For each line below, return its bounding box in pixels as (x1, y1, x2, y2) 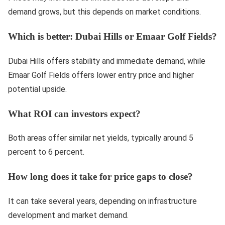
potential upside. (8, 84, 67, 94)
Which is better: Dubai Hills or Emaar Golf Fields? (8, 31, 217, 42)
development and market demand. (8, 210, 129, 220)
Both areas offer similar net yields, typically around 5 (8, 133, 193, 143)
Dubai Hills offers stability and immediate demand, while (8, 56, 205, 66)
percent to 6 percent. (8, 147, 84, 157)
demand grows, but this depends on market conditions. (8, 7, 201, 17)
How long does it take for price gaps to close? (8, 171, 193, 182)
